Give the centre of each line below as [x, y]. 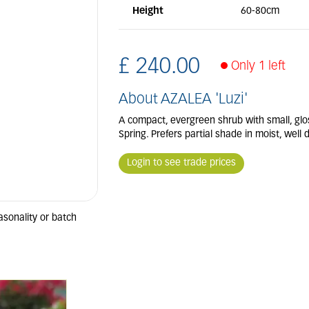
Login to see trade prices [181, 163]
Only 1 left [260, 67]
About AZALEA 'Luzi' [183, 100]
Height [148, 11]
